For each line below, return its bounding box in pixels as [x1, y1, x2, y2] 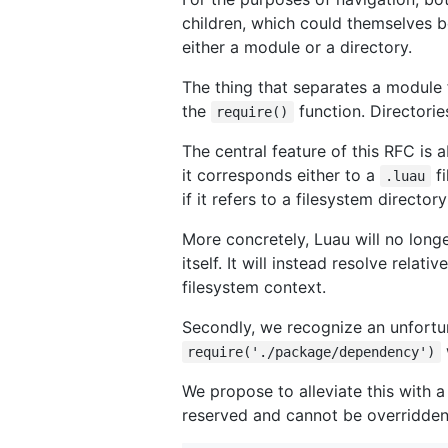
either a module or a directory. [182, 37, 412, 58]
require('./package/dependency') [187, 344, 436, 361]
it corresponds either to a [182, 165, 380, 186]
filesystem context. [182, 277, 326, 298]
